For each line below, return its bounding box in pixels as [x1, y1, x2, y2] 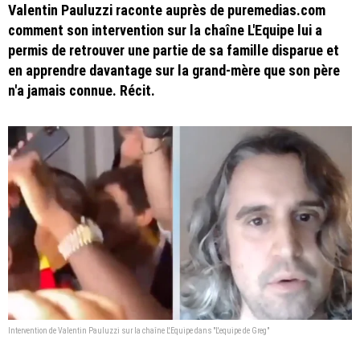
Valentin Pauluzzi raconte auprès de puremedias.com [8, 2, 325, 18]
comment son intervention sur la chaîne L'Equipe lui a [8, 22, 322, 39]
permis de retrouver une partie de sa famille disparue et [8, 42, 339, 59]
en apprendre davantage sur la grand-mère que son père [8, 62, 340, 79]
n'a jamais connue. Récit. [8, 82, 155, 99]
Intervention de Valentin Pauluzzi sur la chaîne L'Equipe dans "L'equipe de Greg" [8, 325, 269, 335]
